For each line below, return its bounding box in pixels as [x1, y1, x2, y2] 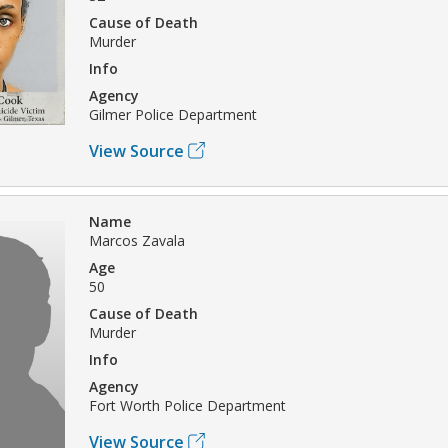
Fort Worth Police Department [89, 395, 286, 415]
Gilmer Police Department [89, 104, 257, 124]
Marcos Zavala [89, 230, 185, 250]
